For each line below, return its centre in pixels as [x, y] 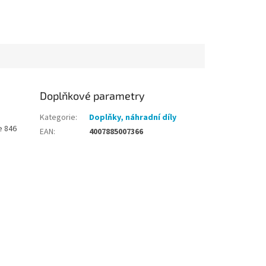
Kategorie [58, 118]
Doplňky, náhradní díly [133, 118]
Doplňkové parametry [93, 96]
